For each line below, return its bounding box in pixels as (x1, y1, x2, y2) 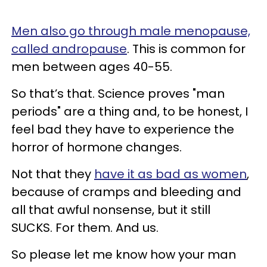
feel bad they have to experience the (11, 121, 234, 138)
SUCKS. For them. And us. (11, 219, 159, 237)
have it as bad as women (94, 166, 247, 183)
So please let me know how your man (11, 246, 236, 263)
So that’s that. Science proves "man (11, 85, 225, 103)
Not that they (11, 166, 94, 183)
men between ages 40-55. (11, 58, 172, 76)
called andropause (11, 41, 127, 58)
